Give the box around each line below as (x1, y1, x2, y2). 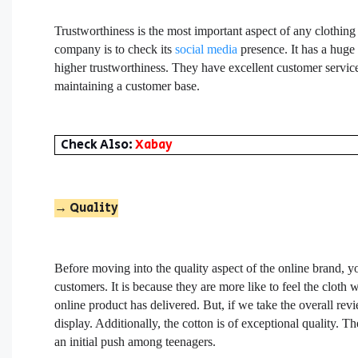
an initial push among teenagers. (54, 335, 217, 349)
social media (175, 42, 238, 56)
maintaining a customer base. (54, 78, 201, 93)
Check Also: (61, 135, 136, 154)
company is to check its (54, 42, 176, 56)
